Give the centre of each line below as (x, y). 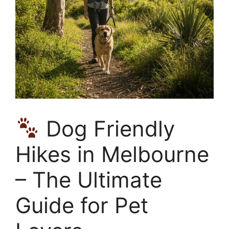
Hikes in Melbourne (112, 154)
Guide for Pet (82, 205)
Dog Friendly (107, 129)
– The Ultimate (89, 180)
